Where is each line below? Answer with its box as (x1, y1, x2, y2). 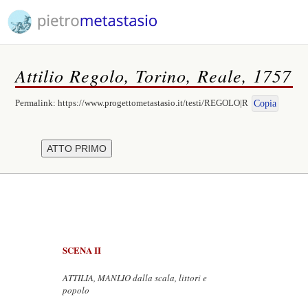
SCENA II (63, 243, 101, 256)
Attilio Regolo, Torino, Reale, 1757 (15, 63, 292, 87)
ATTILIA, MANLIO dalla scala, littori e (63, 272, 207, 284)
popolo (63, 284, 89, 296)
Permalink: (15, 98, 58, 108)
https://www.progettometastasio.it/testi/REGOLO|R (58, 98, 249, 108)
